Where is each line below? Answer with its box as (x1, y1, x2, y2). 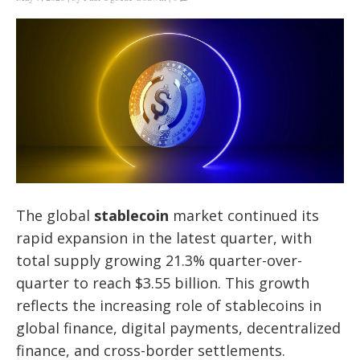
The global (16, 205, 94, 225)
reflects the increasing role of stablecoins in (16, 295, 321, 315)
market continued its (169, 205, 319, 225)
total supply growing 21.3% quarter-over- (16, 250, 302, 270)
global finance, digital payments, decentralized (16, 317, 341, 337)
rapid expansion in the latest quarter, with (16, 227, 312, 247)
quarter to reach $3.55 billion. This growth (16, 272, 309, 292)
